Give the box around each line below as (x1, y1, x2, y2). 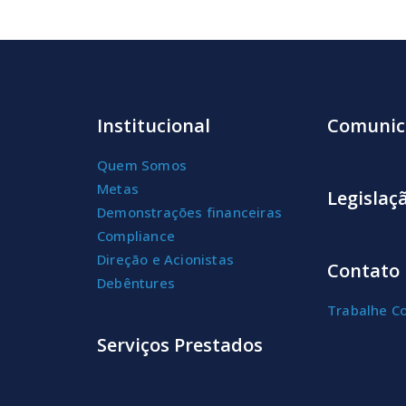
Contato (327, 258, 400, 284)
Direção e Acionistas (97, 250, 234, 269)
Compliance (97, 227, 175, 246)
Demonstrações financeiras (97, 203, 282, 222)
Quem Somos (97, 156, 187, 175)
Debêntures (97, 274, 175, 293)
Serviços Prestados (97, 333, 263, 358)
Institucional (97, 113, 210, 139)
